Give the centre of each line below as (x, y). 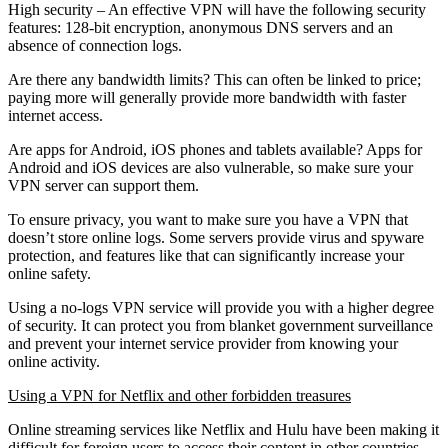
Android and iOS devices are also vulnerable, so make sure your (210, 167)
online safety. (49, 273)
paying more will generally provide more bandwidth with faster (207, 97)
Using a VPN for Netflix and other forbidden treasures (179, 395)
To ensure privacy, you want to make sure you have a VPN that (208, 219)
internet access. (55, 115)
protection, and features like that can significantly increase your (206, 255)
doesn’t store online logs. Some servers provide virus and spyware (216, 237)
